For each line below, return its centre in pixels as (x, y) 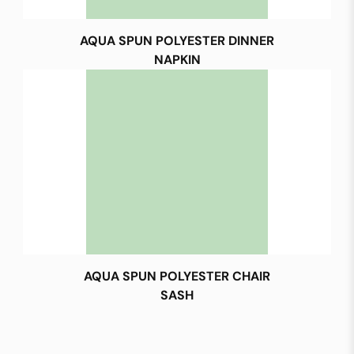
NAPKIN (177, 60)
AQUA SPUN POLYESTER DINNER (177, 41)
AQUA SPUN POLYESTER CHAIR (177, 277)
